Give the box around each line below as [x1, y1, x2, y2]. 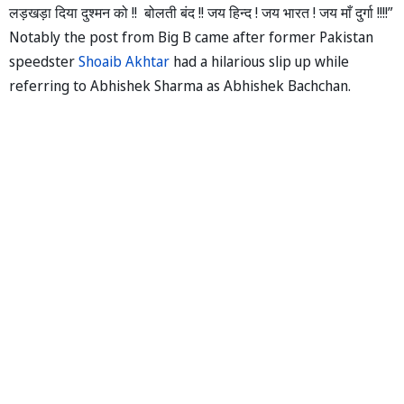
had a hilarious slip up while [170, 50, 349, 71]
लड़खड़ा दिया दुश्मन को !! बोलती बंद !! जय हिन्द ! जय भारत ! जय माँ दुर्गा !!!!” [9, 2, 392, 23]
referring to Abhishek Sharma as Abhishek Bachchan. [9, 75, 351, 96]
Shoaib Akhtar [78, 50, 170, 71]
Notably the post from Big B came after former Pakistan [9, 26, 373, 47]
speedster [9, 50, 78, 71]
